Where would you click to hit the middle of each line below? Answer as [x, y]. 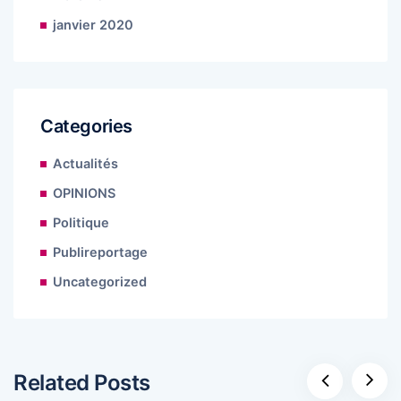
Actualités [85, 163]
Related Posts [82, 382]
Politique [81, 222]
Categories [86, 126]
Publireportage [100, 252]
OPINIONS [84, 193]
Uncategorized [100, 282]
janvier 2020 [93, 25]
